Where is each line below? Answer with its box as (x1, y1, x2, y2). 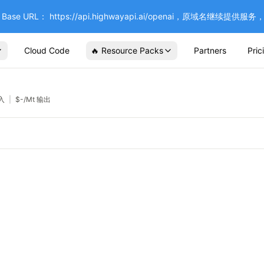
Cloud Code (24, 45, 70, 55)
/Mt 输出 (24, 94, 51, 104)
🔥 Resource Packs (91, 45, 163, 55)
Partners (194, 45, 226, 55)
